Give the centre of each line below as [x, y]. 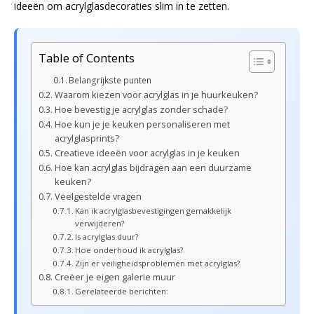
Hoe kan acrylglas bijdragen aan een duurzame [153, 168]
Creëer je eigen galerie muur [115, 277]
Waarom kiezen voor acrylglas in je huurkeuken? [156, 95]
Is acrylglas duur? [107, 237]
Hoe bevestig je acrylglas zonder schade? [141, 110]
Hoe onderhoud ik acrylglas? [129, 250]
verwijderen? [100, 223]
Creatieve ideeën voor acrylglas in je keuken [147, 153]
